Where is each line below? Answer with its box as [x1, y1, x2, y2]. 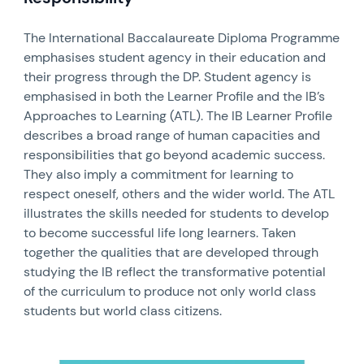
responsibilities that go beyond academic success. [24, 145, 326, 163]
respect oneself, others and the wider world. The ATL [24, 184, 336, 202]
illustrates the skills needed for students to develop [24, 204, 330, 222]
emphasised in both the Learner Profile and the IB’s [24, 87, 326, 105]
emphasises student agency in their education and [24, 48, 327, 66]
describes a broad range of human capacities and [24, 126, 321, 144]
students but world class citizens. [24, 301, 223, 319]
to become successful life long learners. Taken [24, 223, 297, 241]
